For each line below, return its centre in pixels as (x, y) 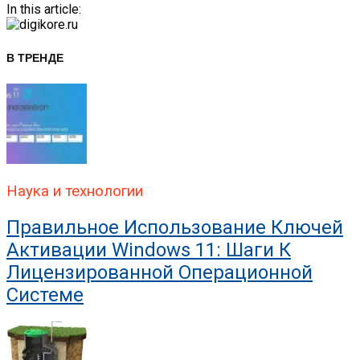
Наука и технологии (75, 191)
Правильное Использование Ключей (175, 227)
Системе (45, 295)
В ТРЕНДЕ (35, 57)
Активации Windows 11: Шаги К (149, 250)
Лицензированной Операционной (160, 272)
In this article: (44, 10)
